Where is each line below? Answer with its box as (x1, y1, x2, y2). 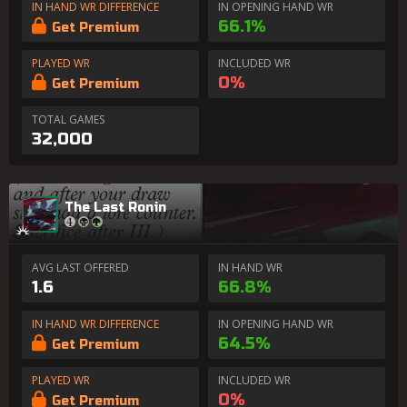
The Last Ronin (65, 199, 166, 215)
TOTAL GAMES (32, 112, 104, 127)
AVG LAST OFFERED (32, 260, 129, 275)
